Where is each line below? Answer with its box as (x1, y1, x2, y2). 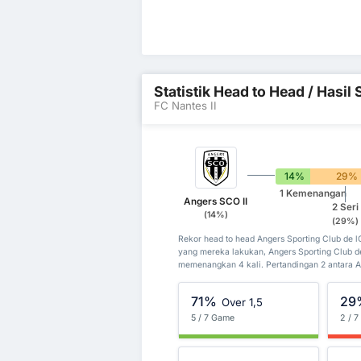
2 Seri (331, 201, 359, 214)
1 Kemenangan (280, 187, 347, 199)
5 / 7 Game (191, 312, 235, 323)
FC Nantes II (154, 99, 217, 113)
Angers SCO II (184, 196, 248, 208)
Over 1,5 (221, 296, 263, 309)
